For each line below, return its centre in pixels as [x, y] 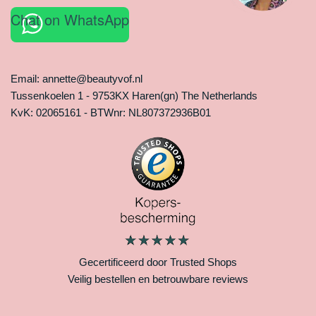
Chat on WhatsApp [70, 20]
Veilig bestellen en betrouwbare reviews [158, 279]
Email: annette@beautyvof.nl [77, 79]
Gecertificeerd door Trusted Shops [158, 262]
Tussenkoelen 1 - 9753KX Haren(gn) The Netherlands [134, 96]
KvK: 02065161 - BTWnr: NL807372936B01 [111, 113]
